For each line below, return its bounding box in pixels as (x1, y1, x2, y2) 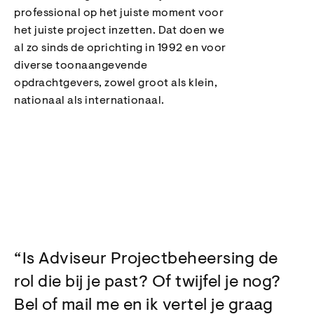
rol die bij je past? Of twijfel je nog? (14, 274, 281, 291)
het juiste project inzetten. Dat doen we (14, 25, 224, 36)
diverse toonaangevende (14, 60, 147, 71)
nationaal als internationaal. (14, 95, 165, 107)
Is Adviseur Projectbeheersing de (22, 251, 278, 268)
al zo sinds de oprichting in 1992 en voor (14, 43, 226, 54)
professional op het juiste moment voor (14, 8, 224, 19)
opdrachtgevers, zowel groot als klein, (14, 78, 217, 89)
